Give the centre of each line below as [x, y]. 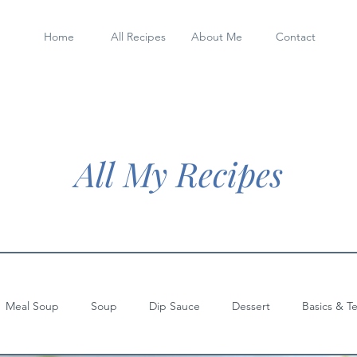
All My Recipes [178, 174]
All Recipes [138, 37]
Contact [296, 37]
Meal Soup [32, 306]
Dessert [251, 306]
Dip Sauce [175, 306]
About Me [217, 37]
